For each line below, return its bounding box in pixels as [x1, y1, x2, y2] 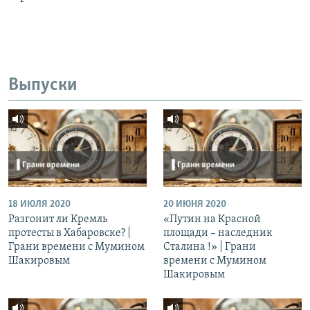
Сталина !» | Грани [163, 241, 256, 253]
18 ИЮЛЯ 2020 [8, 199, 71, 210]
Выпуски [8, 76, 77, 95]
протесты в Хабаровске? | [8, 228, 131, 239]
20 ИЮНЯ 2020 [163, 199, 226, 210]
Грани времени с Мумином [8, 241, 145, 253]
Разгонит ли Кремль [8, 214, 107, 226]
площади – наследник [163, 228, 273, 239]
